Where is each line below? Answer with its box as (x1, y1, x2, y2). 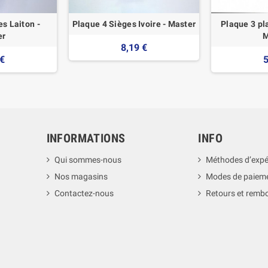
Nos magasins (54, 171, 108, 181)
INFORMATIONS (46, 130, 126, 145)
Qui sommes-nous (54, 154, 121, 165)
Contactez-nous (54, 188, 114, 198)
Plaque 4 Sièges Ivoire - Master (72, 19, 196, 29)
